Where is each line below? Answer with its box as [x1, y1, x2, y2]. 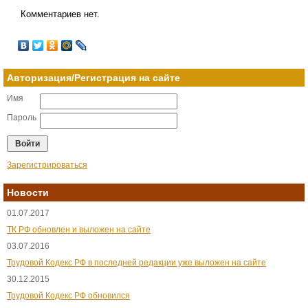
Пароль [7, 113, 36, 122]
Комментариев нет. [21, 9, 100, 19]
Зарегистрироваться [7, 160, 87, 170]
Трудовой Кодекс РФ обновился [7, 291, 130, 300]
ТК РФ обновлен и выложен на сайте [7, 225, 151, 234]
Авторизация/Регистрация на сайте [7, 72, 180, 83]
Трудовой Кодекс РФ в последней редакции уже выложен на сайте [7, 258, 266, 267]
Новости [7, 187, 49, 198]
